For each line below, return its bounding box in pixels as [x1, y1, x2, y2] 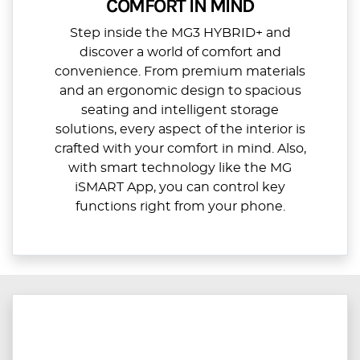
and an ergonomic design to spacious [59, 84, 301, 98]
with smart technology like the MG [68, 162, 292, 175]
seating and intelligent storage [81, 104, 279, 117]
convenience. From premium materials [55, 65, 305, 79]
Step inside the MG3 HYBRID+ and [69, 27, 291, 40]
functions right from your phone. [75, 200, 285, 214]
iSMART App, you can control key [75, 181, 285, 194]
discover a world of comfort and [79, 46, 281, 59]
